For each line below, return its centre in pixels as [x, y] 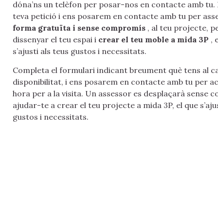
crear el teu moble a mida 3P [154, 40]
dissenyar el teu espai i [55, 40]
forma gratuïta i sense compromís [79, 28]
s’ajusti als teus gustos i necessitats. [80, 51]
